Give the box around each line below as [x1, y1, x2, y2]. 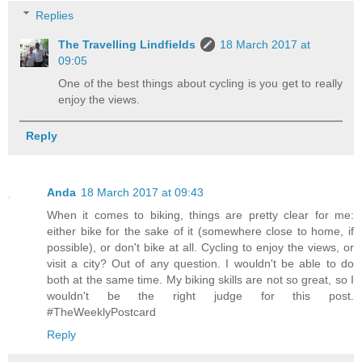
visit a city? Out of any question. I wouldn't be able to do [47, 256, 354, 270]
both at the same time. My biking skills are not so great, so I [47, 272, 354, 286]
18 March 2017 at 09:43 [81, 185, 204, 199]
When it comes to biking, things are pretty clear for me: [47, 208, 354, 221]
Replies [36, 8, 74, 22]
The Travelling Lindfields [58, 37, 196, 51]
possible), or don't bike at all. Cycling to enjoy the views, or [47, 240, 354, 254]
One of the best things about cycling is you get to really [58, 76, 343, 90]
